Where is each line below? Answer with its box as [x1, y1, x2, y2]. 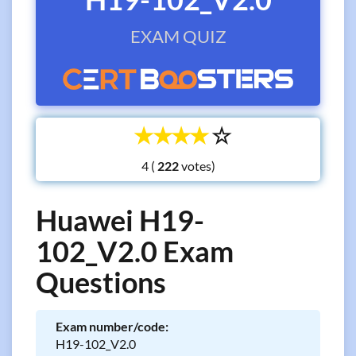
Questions [36, 265, 166, 300]
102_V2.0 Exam [36, 234, 234, 269]
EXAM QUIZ [130, 25, 226, 47]
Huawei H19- [36, 203, 204, 238]
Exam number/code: [56, 319, 168, 334]
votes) [178, 158, 215, 173]
